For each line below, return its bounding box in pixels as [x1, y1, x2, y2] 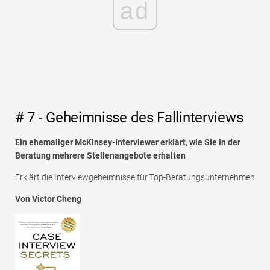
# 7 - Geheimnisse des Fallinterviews [15, 109, 243, 127]
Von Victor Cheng [15, 194, 81, 204]
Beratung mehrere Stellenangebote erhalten [15, 151, 186, 161]
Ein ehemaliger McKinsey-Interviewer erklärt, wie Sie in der [15, 137, 240, 148]
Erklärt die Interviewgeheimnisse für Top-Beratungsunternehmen [15, 172, 255, 183]
